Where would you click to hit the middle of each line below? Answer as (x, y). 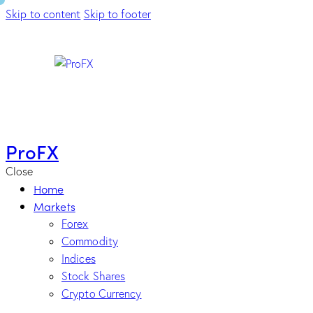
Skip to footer (117, 14)
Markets (54, 206)
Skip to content (43, 14)
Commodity (90, 241)
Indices (79, 259)
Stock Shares (94, 276)
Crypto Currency (102, 293)
